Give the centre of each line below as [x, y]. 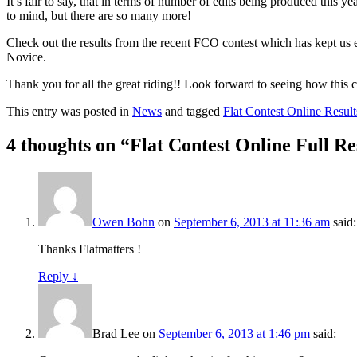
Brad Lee [116, 333]
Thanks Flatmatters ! [90, 249]
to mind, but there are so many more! [99, 15]
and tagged [192, 111]
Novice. [26, 57]
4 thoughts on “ [68, 145]
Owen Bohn [124, 222]
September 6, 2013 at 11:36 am [252, 222]
